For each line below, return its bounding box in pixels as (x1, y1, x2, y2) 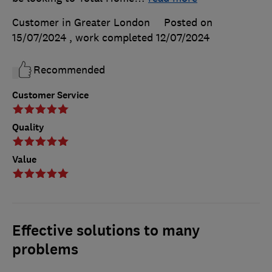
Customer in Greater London (12, 16, 150, 30)
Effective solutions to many (12, 221, 200, 241)
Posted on (164, 16, 212, 30)
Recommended (33, 63, 105, 77)
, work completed (69, 31, 156, 45)
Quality (12, 121, 44, 134)
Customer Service (12, 89, 89, 102)
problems (12, 240, 78, 260)
